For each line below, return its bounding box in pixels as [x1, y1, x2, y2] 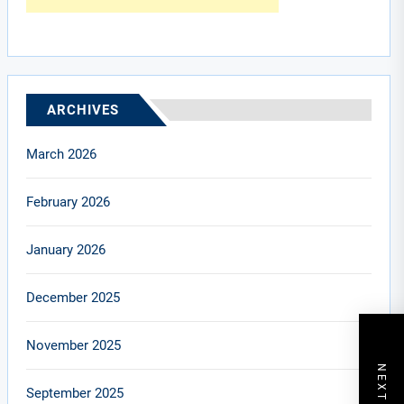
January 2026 [26, 242, 106, 258]
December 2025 [26, 289, 121, 306]
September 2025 [26, 385, 124, 401]
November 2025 [26, 337, 122, 353]
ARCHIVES [47, 102, 120, 118]
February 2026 [26, 194, 111, 210]
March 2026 [26, 146, 97, 162]
